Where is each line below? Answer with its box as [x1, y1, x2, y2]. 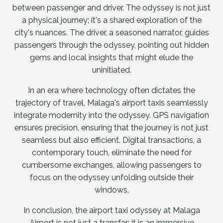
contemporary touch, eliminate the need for [31, 147, 192, 157]
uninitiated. [92, 65, 131, 75]
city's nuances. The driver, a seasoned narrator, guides [14, 27, 209, 37]
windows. [94, 185, 129, 195]
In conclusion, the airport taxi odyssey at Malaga [23, 205, 200, 215]
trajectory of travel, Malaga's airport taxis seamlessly [15, 98, 208, 108]
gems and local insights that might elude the [30, 52, 193, 62]
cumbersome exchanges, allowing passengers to [21, 160, 202, 170]
